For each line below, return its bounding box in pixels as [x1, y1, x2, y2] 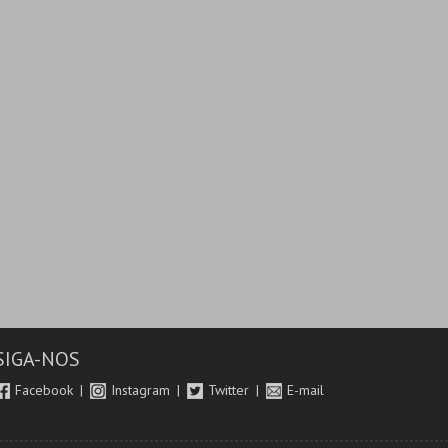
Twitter [208, 381, 254, 399]
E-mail [287, 381, 325, 399]
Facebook [15, 381, 78, 399]
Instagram [111, 381, 175, 399]
